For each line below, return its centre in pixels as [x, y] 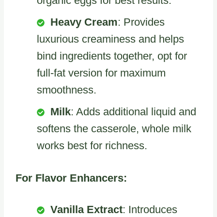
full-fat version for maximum [101, 73]
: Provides [141, 22]
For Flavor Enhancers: [71, 178]
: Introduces [150, 209]
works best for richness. [92, 145]
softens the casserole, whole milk [114, 128]
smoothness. [67, 90]
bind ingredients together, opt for [112, 56]
